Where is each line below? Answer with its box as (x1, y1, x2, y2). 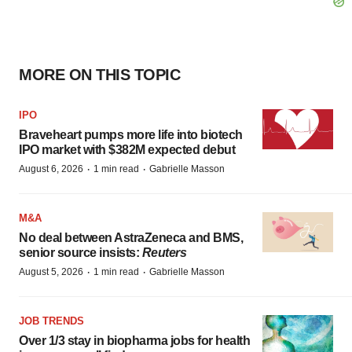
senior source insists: (19, 246, 142, 259)
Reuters (141, 246, 186, 259)
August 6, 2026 (19, 163, 83, 174)
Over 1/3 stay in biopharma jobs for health (19, 334, 250, 347)
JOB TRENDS (19, 315, 84, 327)
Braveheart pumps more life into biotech (19, 128, 243, 141)
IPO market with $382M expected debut (19, 143, 235, 156)
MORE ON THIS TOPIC (19, 66, 180, 83)
